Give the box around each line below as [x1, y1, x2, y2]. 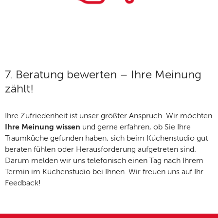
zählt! [5, 84, 34, 95]
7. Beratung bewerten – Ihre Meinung [5, 70, 201, 81]
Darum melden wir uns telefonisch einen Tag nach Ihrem [5, 157, 203, 165]
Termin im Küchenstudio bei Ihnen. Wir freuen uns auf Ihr [5, 168, 203, 176]
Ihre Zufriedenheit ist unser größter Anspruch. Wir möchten [5, 112, 212, 120]
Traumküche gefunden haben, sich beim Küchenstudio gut [5, 134, 208, 143]
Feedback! [5, 179, 41, 187]
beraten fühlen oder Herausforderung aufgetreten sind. [5, 145, 196, 154]
